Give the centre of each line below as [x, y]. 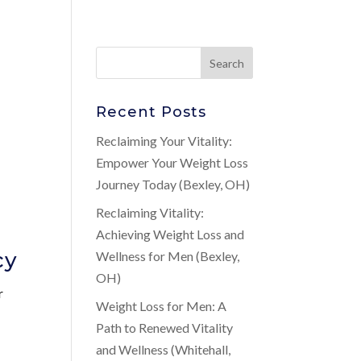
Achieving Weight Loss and [170, 234]
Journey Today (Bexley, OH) [173, 184]
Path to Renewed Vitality [165, 328]
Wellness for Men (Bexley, [168, 256]
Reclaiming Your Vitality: [164, 141]
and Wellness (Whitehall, [164, 349]
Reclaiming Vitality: [150, 212]
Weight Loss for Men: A [162, 306]
